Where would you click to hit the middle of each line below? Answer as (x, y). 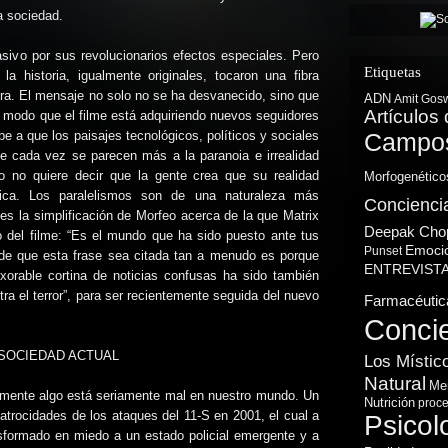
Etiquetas (392, 72)
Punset (383, 251)
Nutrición (389, 402)
